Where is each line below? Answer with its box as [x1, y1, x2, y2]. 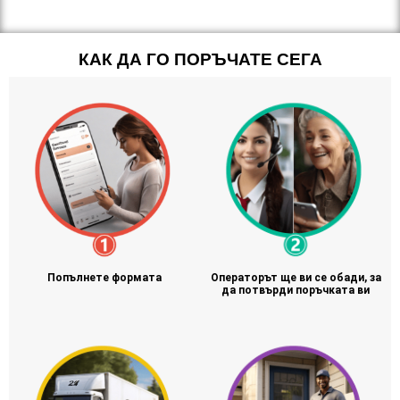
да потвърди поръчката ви [221, 284, 370, 297]
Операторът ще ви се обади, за [210, 271, 381, 285]
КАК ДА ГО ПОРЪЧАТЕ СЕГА [78, 50, 322, 70]
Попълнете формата [47, 271, 162, 285]
